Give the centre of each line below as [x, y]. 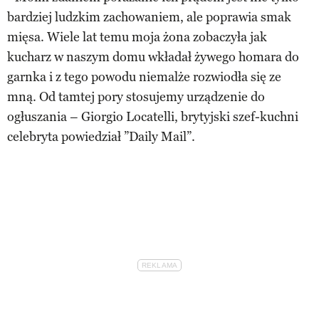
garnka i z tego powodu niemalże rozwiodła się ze [144, 77]
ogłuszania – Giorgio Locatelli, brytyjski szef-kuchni [153, 117]
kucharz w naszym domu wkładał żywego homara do [153, 57]
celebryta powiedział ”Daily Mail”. [101, 137]
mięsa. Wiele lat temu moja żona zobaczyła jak [137, 37]
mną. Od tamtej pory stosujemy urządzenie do [136, 97]
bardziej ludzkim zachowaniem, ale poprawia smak [149, 17]
